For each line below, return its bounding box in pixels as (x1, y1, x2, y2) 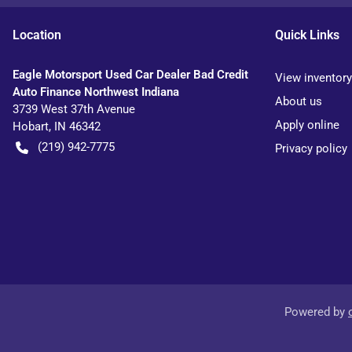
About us (275, 94, 322, 108)
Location (13, 27, 61, 42)
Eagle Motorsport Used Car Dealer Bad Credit (13, 68, 248, 82)
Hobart (13, 119, 49, 134)
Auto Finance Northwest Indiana (13, 85, 179, 99)
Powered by (284, 304, 348, 319)
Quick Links (275, 27, 339, 42)
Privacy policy (275, 141, 347, 156)
